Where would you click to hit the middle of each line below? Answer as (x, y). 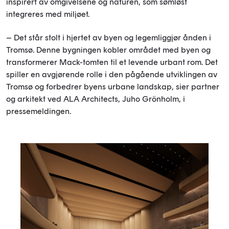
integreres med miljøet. (48, 14)
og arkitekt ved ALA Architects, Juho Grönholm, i (96, 99)
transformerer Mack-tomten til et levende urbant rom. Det (112, 62)
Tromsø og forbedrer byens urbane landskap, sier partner (113, 86)
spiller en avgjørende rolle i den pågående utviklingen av (112, 74)
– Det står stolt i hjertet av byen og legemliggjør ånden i (109, 37)
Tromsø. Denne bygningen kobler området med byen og (108, 50)
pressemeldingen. (39, 111)
